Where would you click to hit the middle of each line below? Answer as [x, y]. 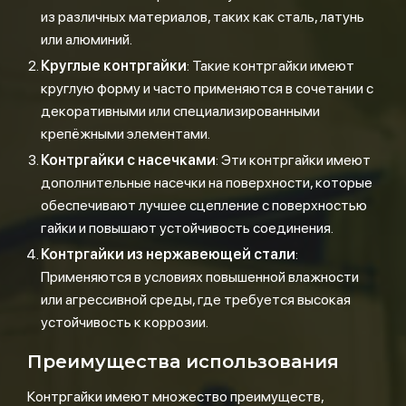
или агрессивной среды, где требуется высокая [196, 300]
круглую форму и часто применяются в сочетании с [207, 88]
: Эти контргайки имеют [293, 160]
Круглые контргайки [114, 66]
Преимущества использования [183, 362]
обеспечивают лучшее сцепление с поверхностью [204, 205]
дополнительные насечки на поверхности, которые [207, 183]
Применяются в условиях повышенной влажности [200, 277]
